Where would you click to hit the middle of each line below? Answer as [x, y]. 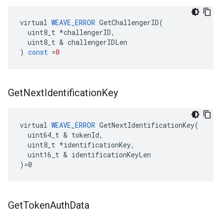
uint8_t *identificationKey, [77, 145]
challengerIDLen [97, 42]
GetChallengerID [129, 22]
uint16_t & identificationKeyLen [85, 155]
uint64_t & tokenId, [61, 135]
